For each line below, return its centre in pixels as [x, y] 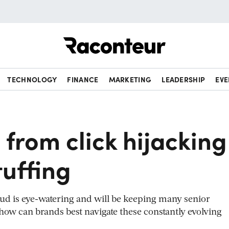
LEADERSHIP [184, 79]
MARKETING [130, 79]
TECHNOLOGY [32, 79]
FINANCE [83, 79]
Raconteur [185, 37]
